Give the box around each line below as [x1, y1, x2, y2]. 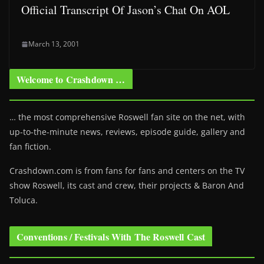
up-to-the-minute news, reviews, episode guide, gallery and [9, 126, 245, 137]
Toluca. [9, 194, 38, 206]
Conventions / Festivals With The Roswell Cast [16, 230, 206, 243]
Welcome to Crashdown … [16, 72, 126, 86]
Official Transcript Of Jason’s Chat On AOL [21, 2, 230, 18]
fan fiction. [9, 141, 51, 152]
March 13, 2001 [28, 39, 80, 49]
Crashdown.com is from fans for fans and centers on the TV [9, 165, 245, 176]
